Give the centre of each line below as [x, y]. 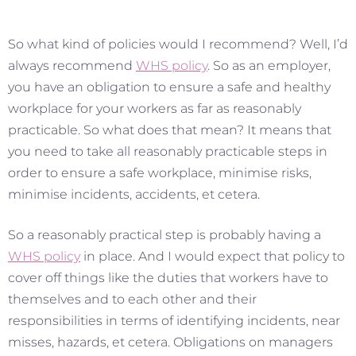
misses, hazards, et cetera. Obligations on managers [170, 342]
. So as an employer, [269, 65]
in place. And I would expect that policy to [213, 256]
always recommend [72, 65]
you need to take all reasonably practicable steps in [168, 151]
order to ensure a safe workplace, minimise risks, [160, 172]
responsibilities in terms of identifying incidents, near [174, 320]
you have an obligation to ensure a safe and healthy [169, 87]
